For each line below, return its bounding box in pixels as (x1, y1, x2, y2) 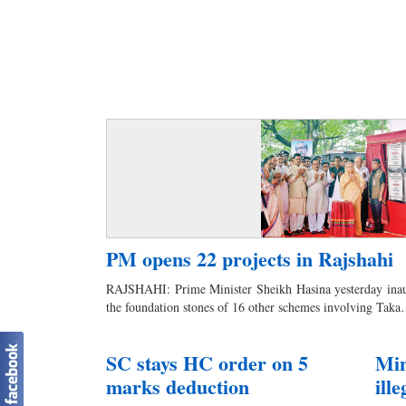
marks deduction (106, 371, 249, 401)
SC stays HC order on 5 (106, 347, 308, 378)
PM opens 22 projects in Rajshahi (106, 243, 393, 274)
